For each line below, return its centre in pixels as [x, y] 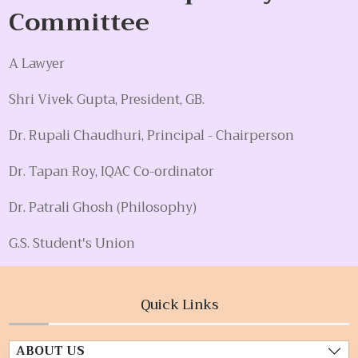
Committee [80, 23]
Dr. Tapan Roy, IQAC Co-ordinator [112, 172]
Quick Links [179, 305]
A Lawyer [37, 64]
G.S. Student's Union [72, 244]
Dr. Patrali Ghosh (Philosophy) [103, 208]
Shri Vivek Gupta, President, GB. [107, 100]
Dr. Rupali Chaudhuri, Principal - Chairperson [152, 136]
